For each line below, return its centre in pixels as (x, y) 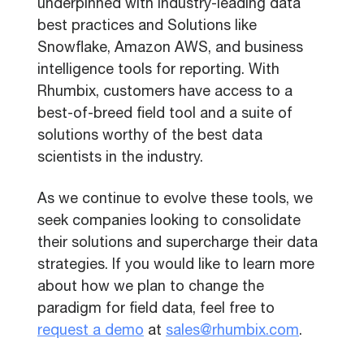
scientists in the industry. (122, 158)
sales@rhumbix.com (232, 331)
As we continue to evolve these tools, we (175, 200)
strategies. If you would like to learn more (176, 266)
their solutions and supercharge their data (178, 244)
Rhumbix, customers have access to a (165, 93)
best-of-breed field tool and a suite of (165, 115)
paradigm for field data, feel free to (156, 310)
